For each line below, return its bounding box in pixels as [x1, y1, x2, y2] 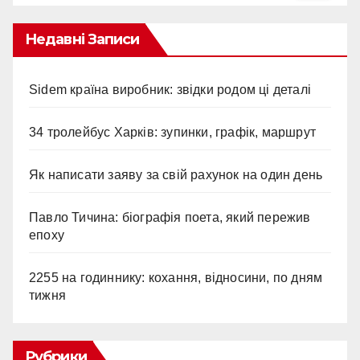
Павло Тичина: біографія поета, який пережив [29, 211, 311, 225]
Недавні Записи [25, 31, 140, 49]
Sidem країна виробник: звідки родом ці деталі [29, 83, 311, 97]
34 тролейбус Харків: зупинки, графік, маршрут [29, 125, 316, 140]
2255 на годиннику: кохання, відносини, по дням [29, 271, 323, 285]
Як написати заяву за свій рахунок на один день [29, 168, 323, 182]
